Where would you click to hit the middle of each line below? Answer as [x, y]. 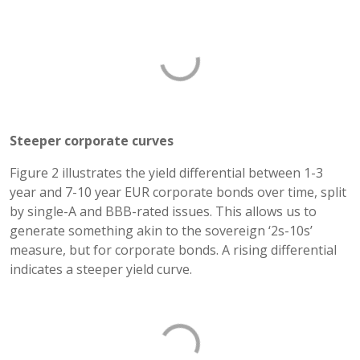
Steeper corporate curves [92, 140]
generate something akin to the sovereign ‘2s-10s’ [161, 230]
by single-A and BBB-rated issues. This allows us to [163, 211]
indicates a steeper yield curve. [101, 269]
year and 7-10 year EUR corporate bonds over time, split [178, 192]
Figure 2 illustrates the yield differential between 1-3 [166, 172]
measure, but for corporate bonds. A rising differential [173, 250]
